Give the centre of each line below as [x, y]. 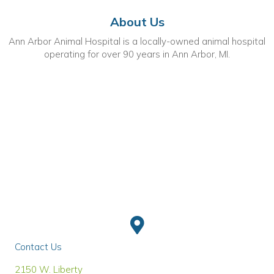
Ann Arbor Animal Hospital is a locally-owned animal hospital [137, 41]
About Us [137, 21]
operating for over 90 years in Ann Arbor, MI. [137, 54]
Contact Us [38, 246]
